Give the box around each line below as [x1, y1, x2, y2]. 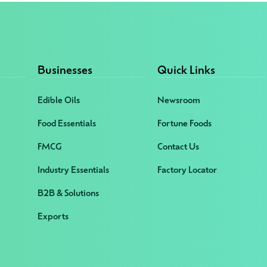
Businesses [37, 62, 92, 77]
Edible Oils [37, 94, 80, 105]
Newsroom [157, 94, 201, 105]
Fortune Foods [157, 117, 212, 129]
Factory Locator [157, 164, 218, 175]
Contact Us [157, 141, 200, 152]
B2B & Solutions [37, 187, 99, 198]
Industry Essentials [37, 164, 109, 175]
